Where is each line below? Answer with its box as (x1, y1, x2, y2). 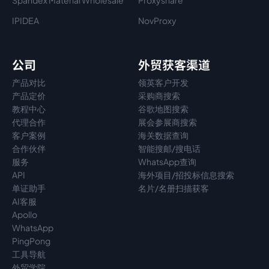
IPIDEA (12, 15, 39, 26)
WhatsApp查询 (138, 156, 196, 167)
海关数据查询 (138, 130, 189, 141)
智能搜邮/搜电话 (138, 143, 201, 154)
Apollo (12, 209, 37, 220)
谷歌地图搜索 (138, 103, 189, 114)
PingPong (12, 235, 50, 246)
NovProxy (138, 15, 177, 26)
